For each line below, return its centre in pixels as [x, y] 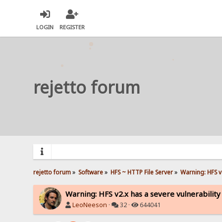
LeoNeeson [90, 205]
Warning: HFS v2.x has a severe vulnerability [143, 194]
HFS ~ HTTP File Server [142, 172]
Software [91, 172]
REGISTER [72, 27]
